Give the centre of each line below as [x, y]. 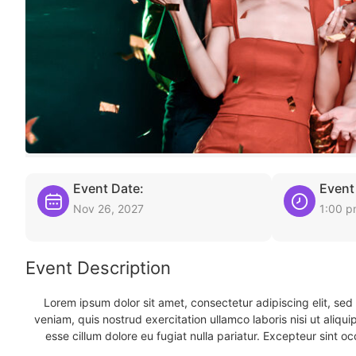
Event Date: [108, 188]
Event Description [98, 268]
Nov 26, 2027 [108, 209]
